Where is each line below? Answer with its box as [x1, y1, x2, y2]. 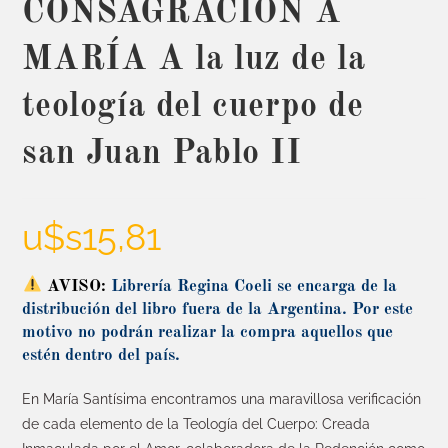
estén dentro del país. [22, 346, 181, 364]
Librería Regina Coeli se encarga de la [105, 277, 397, 295]
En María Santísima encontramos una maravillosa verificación [22, 390, 422, 407]
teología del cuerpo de [22, 89, 364, 124]
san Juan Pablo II [22, 136, 302, 171]
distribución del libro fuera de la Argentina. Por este [22, 300, 414, 318]
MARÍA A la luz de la [22, 42, 366, 77]
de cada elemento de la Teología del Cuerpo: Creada [22, 415, 371, 432]
